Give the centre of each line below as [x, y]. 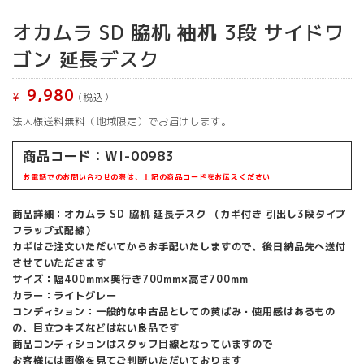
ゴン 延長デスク [86, 59]
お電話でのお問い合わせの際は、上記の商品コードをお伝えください [147, 177]
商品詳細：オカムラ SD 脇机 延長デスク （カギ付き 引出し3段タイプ [180, 214]
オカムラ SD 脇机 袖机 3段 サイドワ [178, 32]
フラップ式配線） [54, 231]
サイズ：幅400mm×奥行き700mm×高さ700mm [130, 279]
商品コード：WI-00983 [99, 156]
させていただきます [59, 263]
